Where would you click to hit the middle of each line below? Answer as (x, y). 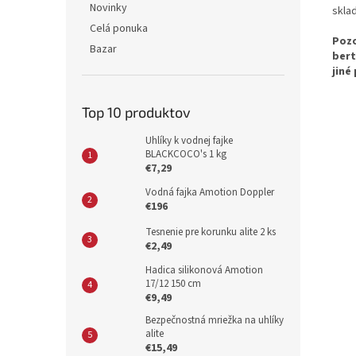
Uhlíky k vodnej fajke (189, 141)
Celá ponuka (119, 29)
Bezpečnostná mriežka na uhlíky (215, 320)
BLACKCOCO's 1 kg (186, 154)
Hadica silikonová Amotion (204, 270)
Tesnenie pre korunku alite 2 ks (211, 232)
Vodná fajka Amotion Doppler (210, 192)
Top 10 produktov (136, 112)
